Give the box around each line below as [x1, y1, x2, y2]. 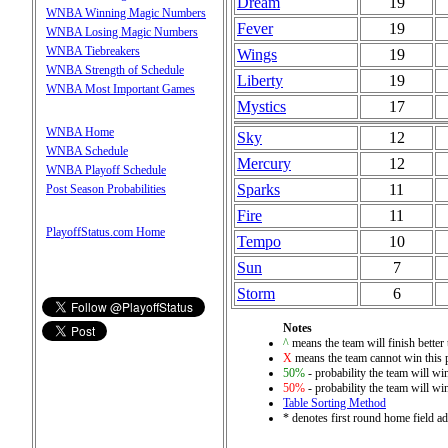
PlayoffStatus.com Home [46, 224, 165, 239]
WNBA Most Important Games [46, 81, 195, 96]
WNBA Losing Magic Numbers [46, 24, 198, 39]
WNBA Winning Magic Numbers [46, 5, 206, 20]
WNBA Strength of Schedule [46, 62, 184, 77]
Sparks [237, 180, 280, 198]
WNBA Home [46, 124, 114, 139]
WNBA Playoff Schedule [46, 162, 166, 177]
